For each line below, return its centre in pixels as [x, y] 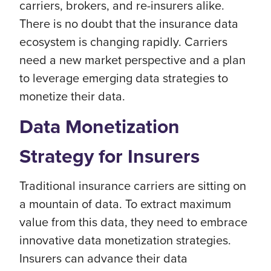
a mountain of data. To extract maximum [125, 204]
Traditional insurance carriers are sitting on [133, 185]
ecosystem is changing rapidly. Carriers [123, 41]
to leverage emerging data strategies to [124, 78]
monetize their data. [72, 96]
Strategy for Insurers [109, 156]
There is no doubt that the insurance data [129, 23]
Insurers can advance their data [103, 258]
